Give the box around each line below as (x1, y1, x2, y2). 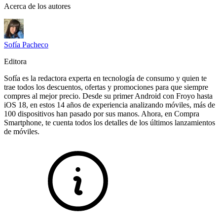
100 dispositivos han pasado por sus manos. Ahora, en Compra (4, 110, 199, 118)
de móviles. (4, 127, 39, 136)
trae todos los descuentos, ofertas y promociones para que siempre (4, 83, 208, 92)
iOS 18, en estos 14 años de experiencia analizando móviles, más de (4, 101, 215, 110)
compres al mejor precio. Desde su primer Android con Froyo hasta (4, 92, 213, 101)
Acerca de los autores (4, 2, 71, 11)
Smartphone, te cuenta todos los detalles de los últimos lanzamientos (4, 118, 215, 127)
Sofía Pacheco (4, 40, 48, 49)
